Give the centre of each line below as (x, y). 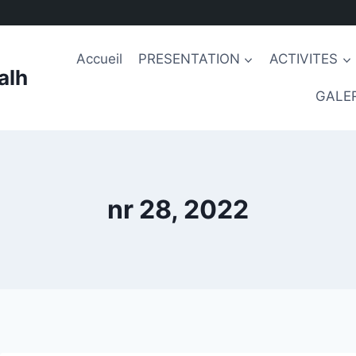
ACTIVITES (304, 58)
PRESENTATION (189, 58)
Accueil (99, 58)
